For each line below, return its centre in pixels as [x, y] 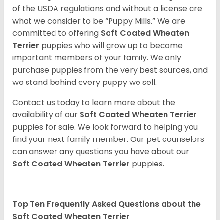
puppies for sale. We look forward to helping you [105, 127]
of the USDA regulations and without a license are [107, 9]
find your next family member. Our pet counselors [108, 139]
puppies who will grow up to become [112, 46]
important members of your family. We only [97, 58]
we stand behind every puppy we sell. [84, 82]
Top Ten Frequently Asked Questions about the [107, 204]
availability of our [46, 115]
